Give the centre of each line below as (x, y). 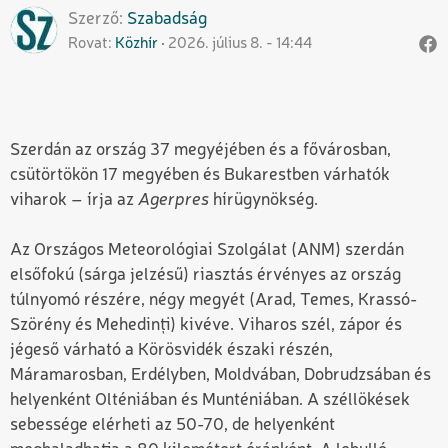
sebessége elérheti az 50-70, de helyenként (172, 425)
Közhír (136, 43)
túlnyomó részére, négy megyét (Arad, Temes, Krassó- (213, 300)
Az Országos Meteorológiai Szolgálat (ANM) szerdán (207, 250)
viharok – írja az (74, 200)
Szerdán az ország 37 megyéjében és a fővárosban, (200, 150)
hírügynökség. (265, 200)
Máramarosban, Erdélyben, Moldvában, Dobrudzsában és (220, 375)
